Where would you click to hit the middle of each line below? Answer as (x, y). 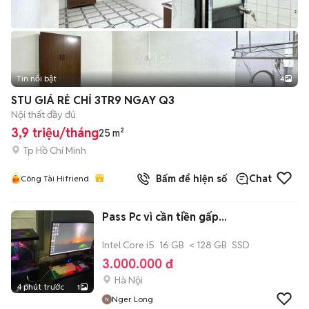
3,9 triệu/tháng (55, 133)
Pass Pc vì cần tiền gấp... (165, 217)
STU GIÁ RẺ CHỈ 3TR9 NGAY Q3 (93, 100)
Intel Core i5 (128, 245)
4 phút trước (40, 287)
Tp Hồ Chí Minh (55, 150)
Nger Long (132, 299)
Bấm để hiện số (189, 179)
